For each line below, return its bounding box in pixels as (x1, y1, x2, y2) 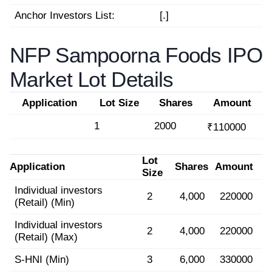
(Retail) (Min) (15, 197, 75, 208)
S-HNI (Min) (15, 254, 69, 265)
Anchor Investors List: (15, 10, 115, 21)
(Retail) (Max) (15, 231, 78, 243)
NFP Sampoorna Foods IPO (10, 42, 262, 67)
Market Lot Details (10, 67, 174, 91)
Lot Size (100, 97, 139, 109)
